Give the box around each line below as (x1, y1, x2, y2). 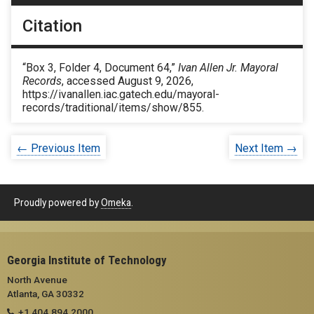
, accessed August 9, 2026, (62, 74, 193, 88)
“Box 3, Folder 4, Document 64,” (22, 61, 178, 75)
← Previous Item (17, 142, 100, 155)
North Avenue (7, 273, 67, 285)
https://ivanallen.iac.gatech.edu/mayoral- (22, 88, 219, 102)
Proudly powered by (14, 196, 101, 208)
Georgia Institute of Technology (7, 252, 167, 267)
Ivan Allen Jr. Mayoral (178, 61, 278, 75)
